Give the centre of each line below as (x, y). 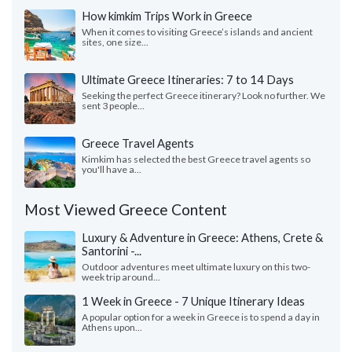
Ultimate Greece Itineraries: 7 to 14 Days (188, 80)
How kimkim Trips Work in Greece (167, 16)
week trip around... (121, 277)
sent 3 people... (113, 106)
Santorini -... (112, 251)
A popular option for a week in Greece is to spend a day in (201, 317)
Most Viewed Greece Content (126, 210)
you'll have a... (112, 170)
